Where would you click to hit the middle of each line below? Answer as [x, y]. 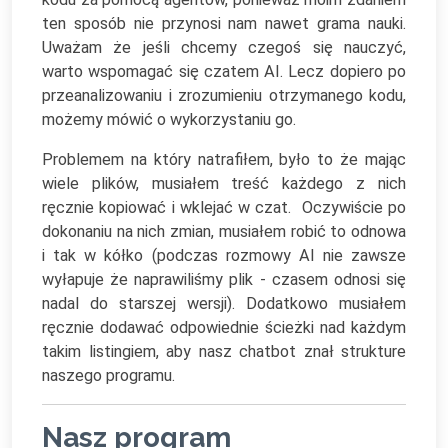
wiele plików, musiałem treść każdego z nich [224, 183]
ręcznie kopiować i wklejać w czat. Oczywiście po [224, 207]
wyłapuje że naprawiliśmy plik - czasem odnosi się [224, 279]
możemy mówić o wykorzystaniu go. [169, 119]
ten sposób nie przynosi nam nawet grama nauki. [224, 23]
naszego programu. [110, 375]
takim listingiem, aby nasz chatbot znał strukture [224, 351]
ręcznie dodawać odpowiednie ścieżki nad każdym [224, 327]
